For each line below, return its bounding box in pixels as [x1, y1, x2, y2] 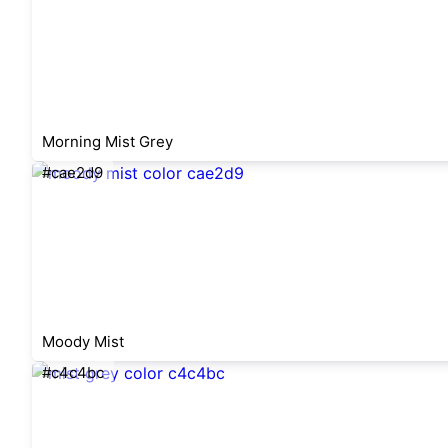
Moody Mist [42, 332, 124, 351]
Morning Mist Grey [42, 132, 173, 151]
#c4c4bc [42, 363, 104, 382]
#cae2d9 [42, 163, 103, 182]
